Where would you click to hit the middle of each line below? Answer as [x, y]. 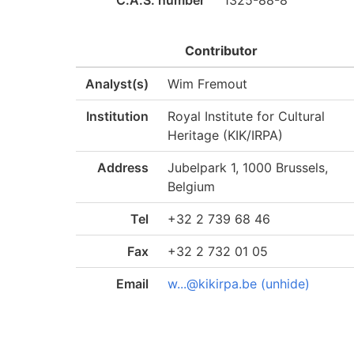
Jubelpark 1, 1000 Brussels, [248, 168]
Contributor [221, 51]
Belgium [192, 186]
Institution [118, 116]
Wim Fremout [208, 84]
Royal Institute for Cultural [247, 116]
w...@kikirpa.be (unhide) [239, 284]
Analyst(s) [117, 84]
